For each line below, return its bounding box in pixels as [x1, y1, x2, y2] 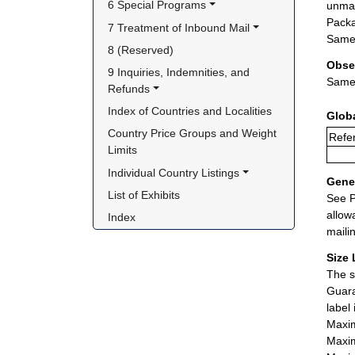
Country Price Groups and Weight [108, 127, 277, 140]
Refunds [108, 82, 151, 95]
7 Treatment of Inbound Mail [108, 21, 250, 34]
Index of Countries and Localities [108, 105, 273, 118]
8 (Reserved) [108, 43, 174, 56]
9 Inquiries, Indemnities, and [108, 66, 250, 78]
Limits [108, 143, 138, 157]
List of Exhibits [108, 188, 181, 201]
